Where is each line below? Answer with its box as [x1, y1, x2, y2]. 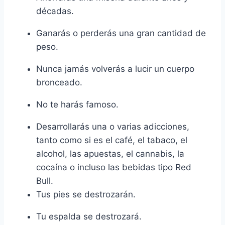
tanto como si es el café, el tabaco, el [36, 135, 187, 146]
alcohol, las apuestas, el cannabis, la [36, 149, 184, 159]
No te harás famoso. [36, 99, 119, 110]
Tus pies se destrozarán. [36, 189, 136, 200]
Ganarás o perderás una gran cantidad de [36, 28, 206, 39]
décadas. [36, 6, 74, 17]
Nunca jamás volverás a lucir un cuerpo [36, 64, 194, 74]
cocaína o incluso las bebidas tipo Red [36, 162, 191, 173]
